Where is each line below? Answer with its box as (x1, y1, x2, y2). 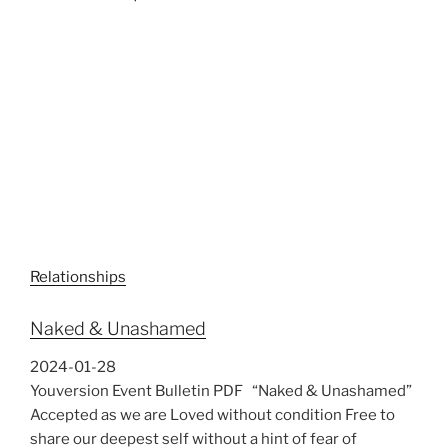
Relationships (30, 268, 126, 287)
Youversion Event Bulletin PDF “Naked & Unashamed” (30, 381, 412, 400)
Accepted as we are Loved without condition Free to (30, 405, 395, 424)
